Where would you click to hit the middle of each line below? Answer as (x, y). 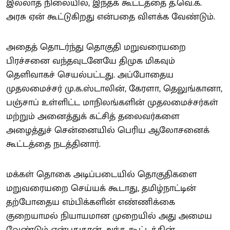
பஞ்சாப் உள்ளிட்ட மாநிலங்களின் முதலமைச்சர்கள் (112, 103)
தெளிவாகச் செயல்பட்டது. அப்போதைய (90, 75)
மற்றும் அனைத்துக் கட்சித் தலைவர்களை (93, 117)
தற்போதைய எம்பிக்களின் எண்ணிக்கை (91, 202)
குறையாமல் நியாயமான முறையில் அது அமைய (109, 216)
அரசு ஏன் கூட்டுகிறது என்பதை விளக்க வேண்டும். (111, 17)
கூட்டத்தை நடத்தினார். (53, 144)
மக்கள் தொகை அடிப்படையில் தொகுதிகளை (102, 175)
